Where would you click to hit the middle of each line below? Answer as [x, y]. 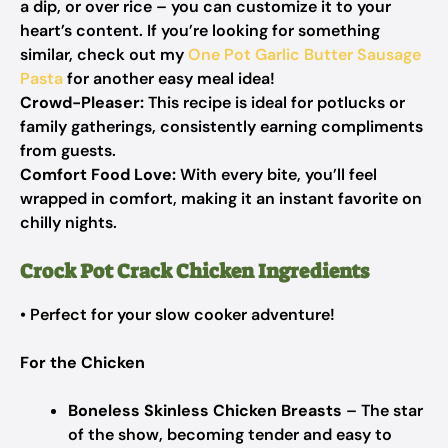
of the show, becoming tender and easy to [230, 434]
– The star [382, 410]
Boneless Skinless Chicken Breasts [205, 410]
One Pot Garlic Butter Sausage [304, 54]
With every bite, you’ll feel [276, 174]
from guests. [68, 150]
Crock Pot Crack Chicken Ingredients [194, 271]
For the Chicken [82, 362]
